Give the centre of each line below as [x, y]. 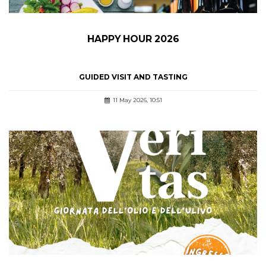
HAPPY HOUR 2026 [133, 39]
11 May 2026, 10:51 [137, 100]
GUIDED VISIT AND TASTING [133, 77]
